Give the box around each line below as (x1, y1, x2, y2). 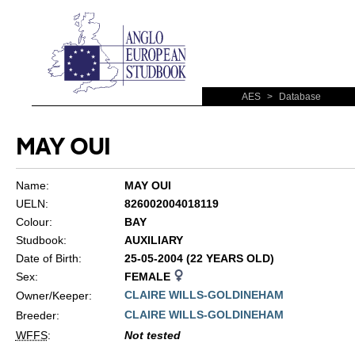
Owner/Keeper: (15, 289, 92, 302)
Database (277, 91, 321, 102)
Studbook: (15, 234, 67, 246)
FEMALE (124, 270, 174, 283)
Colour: (15, 216, 52, 228)
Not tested (124, 329, 181, 342)
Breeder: (15, 309, 59, 322)
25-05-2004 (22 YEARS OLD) (124, 252, 274, 265)
